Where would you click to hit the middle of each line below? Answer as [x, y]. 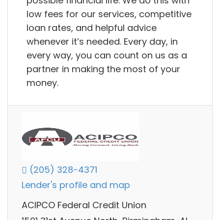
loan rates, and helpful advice [92, 27]
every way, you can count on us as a [107, 55]
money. [42, 82]
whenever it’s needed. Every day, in [102, 41]
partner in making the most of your [103, 69]
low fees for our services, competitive [109, 14]
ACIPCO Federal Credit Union [84, 205]
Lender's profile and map [76, 185]
